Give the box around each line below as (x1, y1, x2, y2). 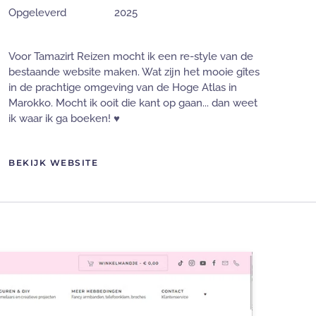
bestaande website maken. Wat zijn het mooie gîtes (8, 66, 260, 79)
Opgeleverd (8, 6, 66, 20)
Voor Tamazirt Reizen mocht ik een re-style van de (8, 50, 253, 63)
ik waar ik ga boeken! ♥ (8, 112, 120, 126)
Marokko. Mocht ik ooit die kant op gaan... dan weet (8, 97, 257, 110)
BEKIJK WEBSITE (8, 157, 98, 169)
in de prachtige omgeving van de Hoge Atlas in (8, 81, 237, 95)
